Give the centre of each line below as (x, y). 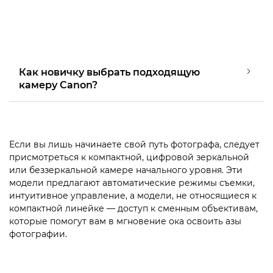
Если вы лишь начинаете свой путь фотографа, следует (134, 144)
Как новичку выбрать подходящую (109, 72)
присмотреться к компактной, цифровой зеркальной (129, 157)
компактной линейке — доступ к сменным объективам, (133, 208)
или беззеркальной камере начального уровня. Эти (126, 170)
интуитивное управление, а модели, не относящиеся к (133, 195)
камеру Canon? (58, 85)
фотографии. (38, 234)
